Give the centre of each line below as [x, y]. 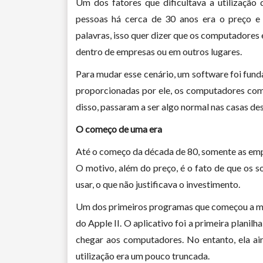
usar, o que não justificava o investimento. [158, 184]
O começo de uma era [119, 129]
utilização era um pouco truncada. [142, 255]
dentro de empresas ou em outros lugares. [159, 51]
